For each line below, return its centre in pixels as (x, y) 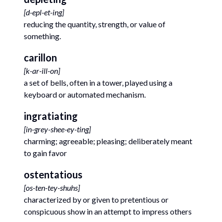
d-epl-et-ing (44, 12)
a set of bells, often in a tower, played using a (98, 83)
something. (42, 36)
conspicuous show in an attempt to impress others (108, 211)
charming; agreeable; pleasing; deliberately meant (108, 141)
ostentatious (53, 174)
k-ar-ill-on (42, 71)
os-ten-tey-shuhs (52, 188)
